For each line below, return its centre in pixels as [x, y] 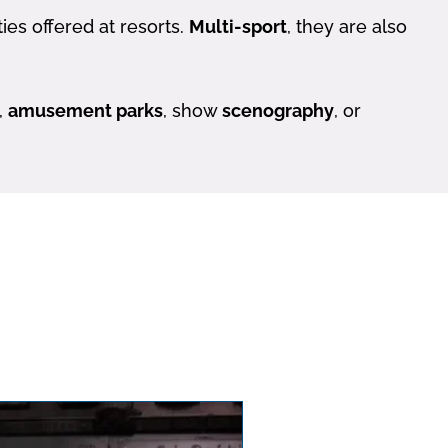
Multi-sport [238, 27]
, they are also [347, 27]
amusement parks [85, 111]
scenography [278, 111]
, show [192, 111]
